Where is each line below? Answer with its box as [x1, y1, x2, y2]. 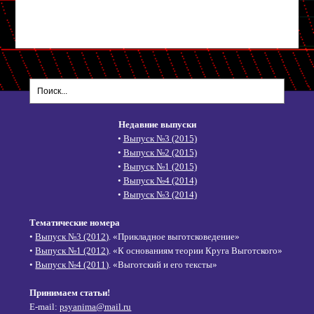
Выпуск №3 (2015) [123, 132, 197, 144]
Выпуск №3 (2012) [35, 231, 109, 242]
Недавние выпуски [118, 118, 196, 130]
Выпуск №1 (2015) [123, 161, 197, 172]
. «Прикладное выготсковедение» [109, 231, 240, 242]
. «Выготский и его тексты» [109, 259, 218, 270]
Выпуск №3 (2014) [123, 189, 197, 200]
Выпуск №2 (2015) [123, 146, 197, 158]
